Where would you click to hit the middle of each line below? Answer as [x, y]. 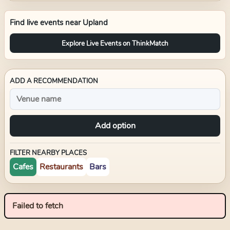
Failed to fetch [38, 206]
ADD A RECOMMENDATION [54, 81]
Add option [115, 126]
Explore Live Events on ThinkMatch [115, 43]
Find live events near [46, 23]
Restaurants [61, 167]
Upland [95, 23]
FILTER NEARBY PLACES [48, 153]
